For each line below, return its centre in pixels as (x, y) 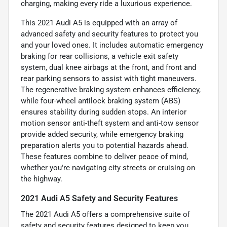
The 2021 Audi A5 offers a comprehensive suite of (105, 214)
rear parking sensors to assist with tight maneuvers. (109, 78)
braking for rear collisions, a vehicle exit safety (100, 56)
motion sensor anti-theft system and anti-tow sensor (110, 123)
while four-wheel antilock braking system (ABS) (101, 101)
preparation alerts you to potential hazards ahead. (105, 145)
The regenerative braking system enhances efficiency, (111, 89)
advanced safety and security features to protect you (109, 34)
